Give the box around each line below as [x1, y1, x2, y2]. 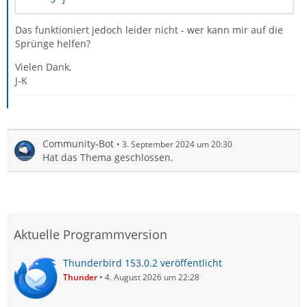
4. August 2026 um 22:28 [105, 271, 199, 283]
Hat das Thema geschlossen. [42, 151, 173, 164]
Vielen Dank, [15, 60, 71, 73]
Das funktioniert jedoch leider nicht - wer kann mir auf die [15, 23, 283, 36]
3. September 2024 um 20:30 [122, 138, 232, 150]
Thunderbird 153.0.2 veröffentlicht [63, 256, 222, 269]
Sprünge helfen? [15, 37, 90, 50]
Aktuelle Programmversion [14, 226, 167, 243]
